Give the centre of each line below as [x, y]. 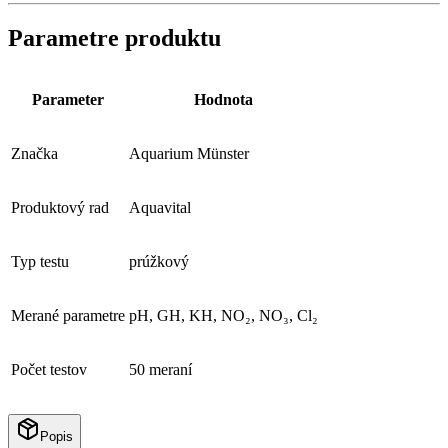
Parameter [68, 99]
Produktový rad [60, 207]
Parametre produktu [114, 38]
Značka [34, 153]
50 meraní [160, 369]
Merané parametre [68, 315]
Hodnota [223, 99]
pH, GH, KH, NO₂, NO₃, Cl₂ [223, 315]
